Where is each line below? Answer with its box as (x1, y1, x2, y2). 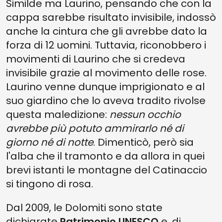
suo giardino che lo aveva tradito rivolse (6, 94, 206, 108)
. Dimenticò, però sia (93, 135, 194, 149)
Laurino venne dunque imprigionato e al (6, 80, 205, 94)
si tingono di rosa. (6, 177, 93, 191)
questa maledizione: (6, 108, 110, 121)
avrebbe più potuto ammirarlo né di (6, 121, 184, 135)
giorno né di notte (6, 135, 93, 149)
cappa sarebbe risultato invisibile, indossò (6, 10, 216, 24)
